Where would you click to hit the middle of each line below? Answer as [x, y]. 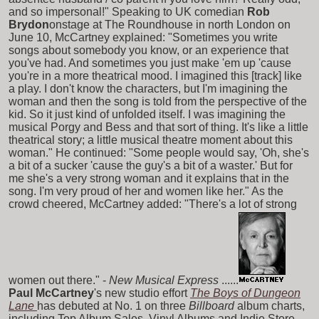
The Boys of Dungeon [245, 293]
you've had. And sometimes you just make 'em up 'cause [150, 63]
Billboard [211, 305]
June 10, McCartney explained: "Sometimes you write [143, 37]
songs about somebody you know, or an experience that [148, 50]
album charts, [271, 305]
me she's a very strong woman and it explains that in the [149, 178]
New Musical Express [164, 280]
